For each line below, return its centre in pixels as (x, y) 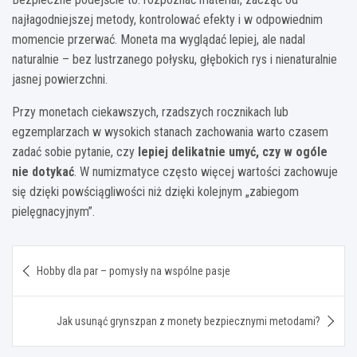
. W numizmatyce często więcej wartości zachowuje (206, 171)
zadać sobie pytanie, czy (75, 151)
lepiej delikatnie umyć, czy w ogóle (233, 151)
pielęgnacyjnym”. (53, 211)
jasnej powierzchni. (60, 79)
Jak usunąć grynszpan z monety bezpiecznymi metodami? (188, 321)
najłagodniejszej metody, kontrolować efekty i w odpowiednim (167, 19)
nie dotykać (43, 171)
